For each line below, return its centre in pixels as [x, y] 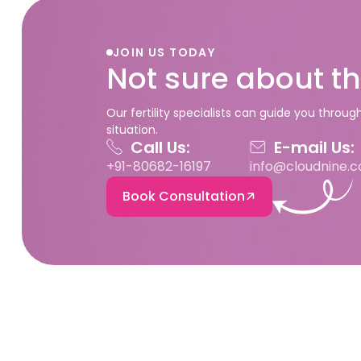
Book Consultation [183, 196]
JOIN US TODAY [164, 52]
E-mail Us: [315, 147]
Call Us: [160, 147]
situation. [132, 129]
